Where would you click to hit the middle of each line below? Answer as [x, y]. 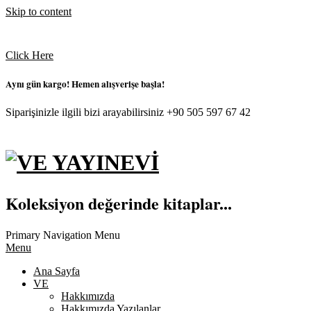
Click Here [30, 55]
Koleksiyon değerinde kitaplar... [119, 203]
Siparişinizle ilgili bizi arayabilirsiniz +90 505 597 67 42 [128, 112]
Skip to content [39, 11]
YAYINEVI [58, 213]
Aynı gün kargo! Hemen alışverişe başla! [85, 84]
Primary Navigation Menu [63, 235]
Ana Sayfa [57, 271]
